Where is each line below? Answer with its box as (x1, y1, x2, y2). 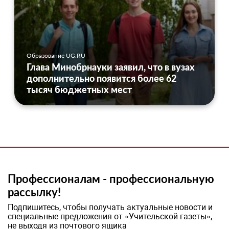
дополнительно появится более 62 (27, 72, 176, 84)
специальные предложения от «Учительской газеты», (8, 211, 212, 221)
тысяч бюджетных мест (27, 83, 132, 95)
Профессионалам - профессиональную (8, 171, 214, 186)
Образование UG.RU (27, 51, 85, 59)
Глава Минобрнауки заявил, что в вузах (27, 61, 195, 73)
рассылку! (8, 185, 61, 199)
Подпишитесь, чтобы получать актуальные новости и (8, 202, 213, 212)
